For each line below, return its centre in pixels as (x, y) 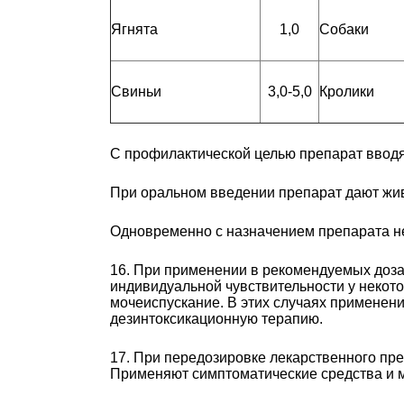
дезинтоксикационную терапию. (216, 318)
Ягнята (134, 29)
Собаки (344, 29)
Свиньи (136, 91)
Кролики (347, 91)
